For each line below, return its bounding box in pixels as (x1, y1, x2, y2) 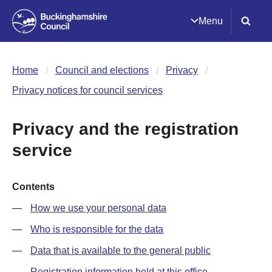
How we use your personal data (30, 203, 166, 213)
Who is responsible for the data (30, 224, 163, 234)
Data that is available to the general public (30, 245, 211, 256)
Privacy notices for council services (12, 85, 163, 95)
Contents (12, 182, 55, 192)
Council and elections (55, 65, 149, 75)
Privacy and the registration (12, 120, 239, 138)
